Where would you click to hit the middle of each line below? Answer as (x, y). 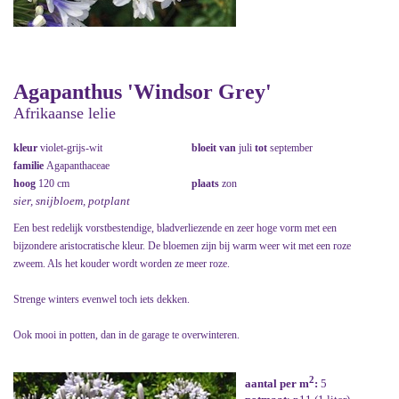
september (290, 148)
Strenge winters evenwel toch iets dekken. (102, 300)
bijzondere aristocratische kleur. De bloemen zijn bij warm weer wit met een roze (182, 246)
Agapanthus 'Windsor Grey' (142, 92)
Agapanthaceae (78, 166)
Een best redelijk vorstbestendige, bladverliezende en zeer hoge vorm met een (175, 228)
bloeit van (215, 148)
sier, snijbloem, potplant (72, 201)
